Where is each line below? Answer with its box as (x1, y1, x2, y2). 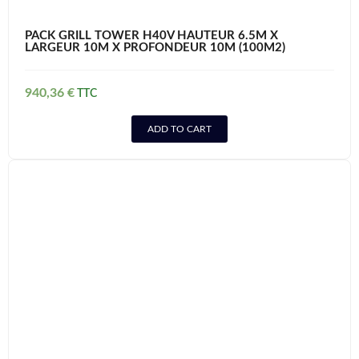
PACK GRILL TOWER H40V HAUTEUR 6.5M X (25, 30, 278, 42)
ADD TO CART (147, 124, 212, 134)
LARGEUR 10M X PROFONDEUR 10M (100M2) (25, 42, 285, 54)
